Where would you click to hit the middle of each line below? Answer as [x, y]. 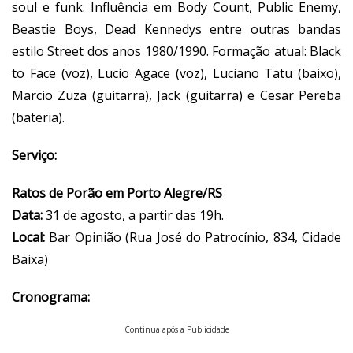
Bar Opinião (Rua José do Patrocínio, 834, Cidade [195, 237]
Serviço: [36, 155]
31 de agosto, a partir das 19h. [135, 215]
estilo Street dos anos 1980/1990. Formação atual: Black [176, 51]
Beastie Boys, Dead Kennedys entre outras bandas [176, 29]
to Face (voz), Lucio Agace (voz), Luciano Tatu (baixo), [176, 73]
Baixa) [30, 259]
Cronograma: [51, 297]
